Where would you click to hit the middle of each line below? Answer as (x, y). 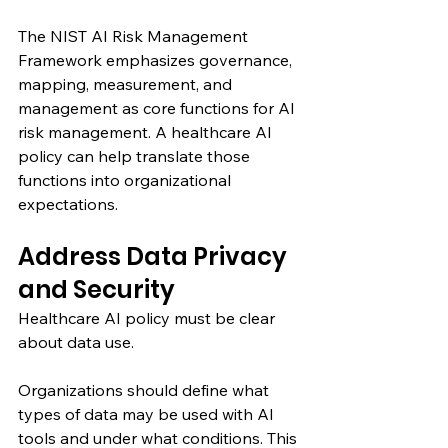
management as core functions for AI (158, 107)
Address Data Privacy (155, 256)
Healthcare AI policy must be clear (148, 317)
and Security (96, 289)
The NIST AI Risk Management (135, 35)
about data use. (76, 341)
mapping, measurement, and (127, 83)
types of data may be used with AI (148, 413)
